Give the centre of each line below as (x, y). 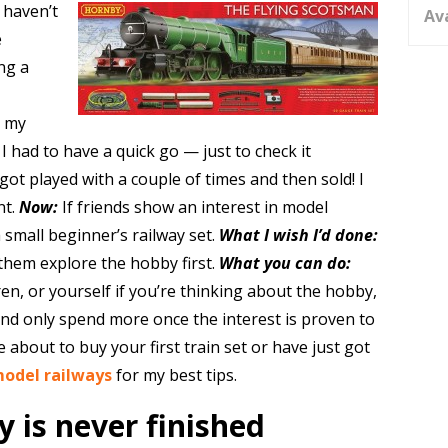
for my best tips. (174, 375)
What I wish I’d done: (298, 235)
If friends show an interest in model (192, 207)
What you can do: (284, 263)
